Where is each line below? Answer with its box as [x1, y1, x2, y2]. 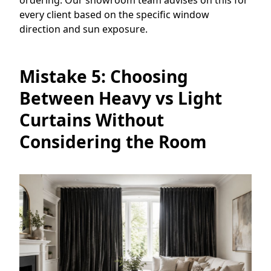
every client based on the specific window [19, 7, 209, 21]
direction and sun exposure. [19, 22, 148, 36]
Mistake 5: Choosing [19, 64, 188, 88]
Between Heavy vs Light [19, 86, 222, 109]
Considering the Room [19, 129, 207, 153]
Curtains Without [19, 108, 164, 131]
